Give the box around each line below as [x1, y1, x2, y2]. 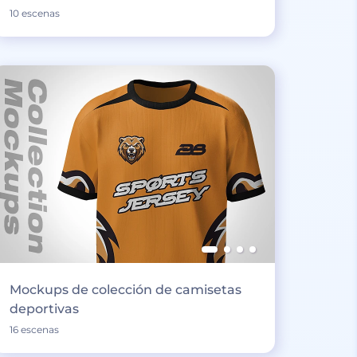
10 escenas [9, 6, 60, 19]
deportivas [9, 300, 79, 316]
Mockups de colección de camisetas [9, 281, 241, 297]
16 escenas [9, 323, 59, 335]
